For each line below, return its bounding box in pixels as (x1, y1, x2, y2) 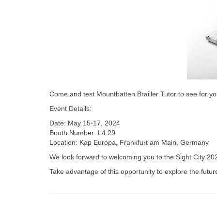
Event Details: (49, 104, 92, 112)
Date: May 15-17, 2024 (49, 119, 120, 127)
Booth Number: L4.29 (49, 128, 115, 137)
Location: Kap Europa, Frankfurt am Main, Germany (49, 138, 209, 146)
